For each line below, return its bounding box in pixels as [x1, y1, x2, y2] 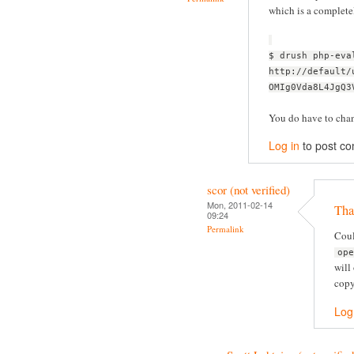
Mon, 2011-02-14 [207, 198, 273, 211]
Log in [269, 137, 299, 154]
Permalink [207, 222, 244, 235]
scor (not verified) [207, 181, 290, 198]
